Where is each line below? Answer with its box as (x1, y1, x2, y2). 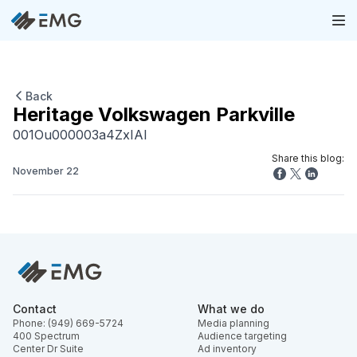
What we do (198, 301, 265, 316)
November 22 (13, 164, 79, 177)
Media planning (198, 316, 269, 329)
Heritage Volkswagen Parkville (13, 102, 295, 126)
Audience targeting (198, 329, 287, 342)
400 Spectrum (13, 329, 80, 342)
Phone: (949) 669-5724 (13, 316, 124, 329)
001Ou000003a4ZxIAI (13, 126, 147, 143)
